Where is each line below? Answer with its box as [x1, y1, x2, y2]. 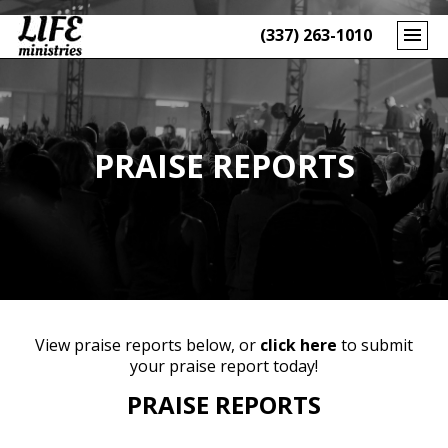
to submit [341, 334, 413, 356]
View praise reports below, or [35, 334, 260, 356]
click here [260, 334, 337, 356]
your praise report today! [130, 355, 318, 377]
